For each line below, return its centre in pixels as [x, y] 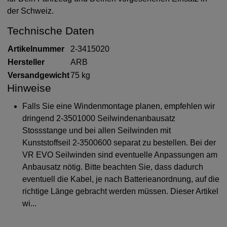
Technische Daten [51, 31]
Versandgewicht [39, 75]
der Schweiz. [31, 11]
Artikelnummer [36, 49]
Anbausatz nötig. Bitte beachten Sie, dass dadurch [113, 167]
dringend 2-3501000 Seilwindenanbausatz [99, 118]
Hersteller [26, 62]
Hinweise [29, 88]
